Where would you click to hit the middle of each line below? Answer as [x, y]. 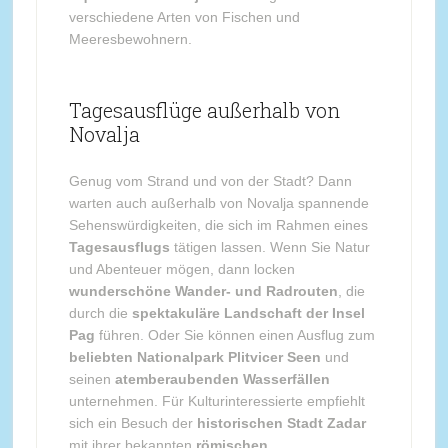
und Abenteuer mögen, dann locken [181, 268]
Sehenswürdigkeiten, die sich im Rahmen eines [218, 224]
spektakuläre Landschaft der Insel [248, 312]
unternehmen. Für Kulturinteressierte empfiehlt [216, 400]
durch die [100, 312]
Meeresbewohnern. [130, 38]
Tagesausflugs [119, 246]
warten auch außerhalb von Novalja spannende [218, 202]
